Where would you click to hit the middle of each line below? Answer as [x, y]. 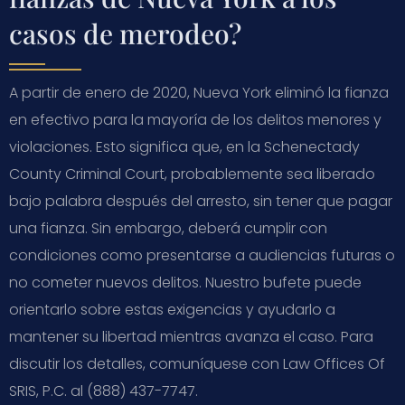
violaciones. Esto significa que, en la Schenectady [184, 146]
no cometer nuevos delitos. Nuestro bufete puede [185, 282]
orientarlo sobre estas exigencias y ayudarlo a [172, 309]
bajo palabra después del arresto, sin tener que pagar [201, 201]
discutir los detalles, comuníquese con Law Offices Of [197, 363]
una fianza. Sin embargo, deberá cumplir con [168, 228]
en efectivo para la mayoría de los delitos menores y [195, 119]
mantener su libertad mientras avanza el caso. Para [191, 336]
